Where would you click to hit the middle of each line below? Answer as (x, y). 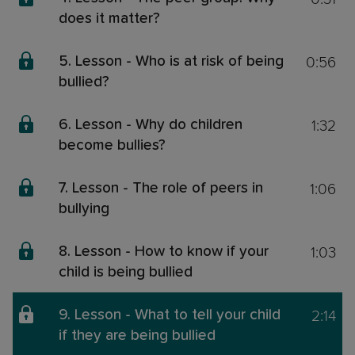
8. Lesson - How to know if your (164, 252)
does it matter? (109, 19)
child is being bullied (126, 273)
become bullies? (112, 146)
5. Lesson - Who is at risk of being (171, 62)
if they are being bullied (137, 336)
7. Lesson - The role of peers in (161, 189)
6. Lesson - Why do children (151, 125)
